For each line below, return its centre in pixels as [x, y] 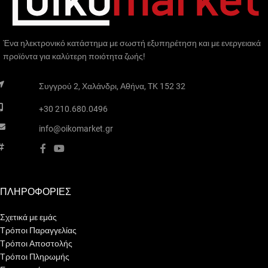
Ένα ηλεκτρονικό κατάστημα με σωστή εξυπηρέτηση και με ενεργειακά [132, 43]
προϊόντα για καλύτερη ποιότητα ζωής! [74, 56]
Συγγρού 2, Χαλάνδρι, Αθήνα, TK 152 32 [112, 86]
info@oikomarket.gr [76, 128]
